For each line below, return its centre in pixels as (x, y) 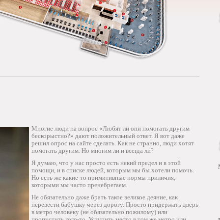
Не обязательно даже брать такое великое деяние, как (105, 197)
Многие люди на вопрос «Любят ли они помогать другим (110, 128)
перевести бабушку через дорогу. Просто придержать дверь (115, 205)
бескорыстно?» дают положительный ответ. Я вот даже (108, 136)
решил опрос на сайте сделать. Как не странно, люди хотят (113, 143)
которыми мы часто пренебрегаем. (79, 185)
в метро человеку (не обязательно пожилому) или (99, 212)
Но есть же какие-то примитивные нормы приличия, (103, 178)
